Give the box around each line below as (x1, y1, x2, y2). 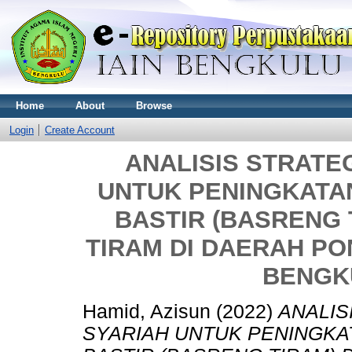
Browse (136, 100, 172, 112)
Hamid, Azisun (82, 300, 211, 322)
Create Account (45, 124, 115, 136)
